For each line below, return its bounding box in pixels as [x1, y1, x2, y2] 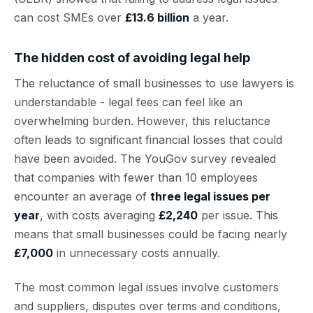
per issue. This [198, 208, 278, 222]
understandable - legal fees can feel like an [14, 95, 242, 109]
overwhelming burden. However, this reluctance [14, 114, 270, 128]
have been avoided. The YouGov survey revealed [14, 152, 276, 166]
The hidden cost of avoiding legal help [14, 50, 250, 65]
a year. [189, 10, 228, 24]
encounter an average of [14, 189, 150, 203]
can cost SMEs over [14, 10, 125, 24]
